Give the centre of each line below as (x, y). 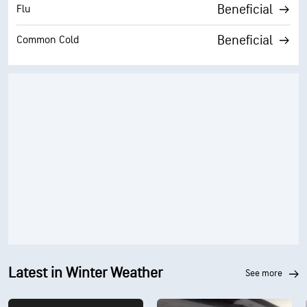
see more (266, 273)
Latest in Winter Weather (85, 273)
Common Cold (48, 40)
